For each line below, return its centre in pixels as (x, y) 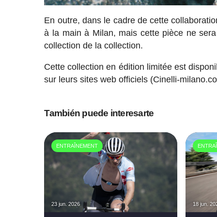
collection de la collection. (94, 46)
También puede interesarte (99, 113)
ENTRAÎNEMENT (77, 146)
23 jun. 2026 (66, 204)
